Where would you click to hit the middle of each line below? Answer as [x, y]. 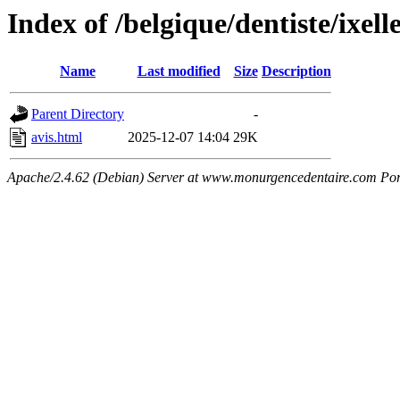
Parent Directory [78, 114]
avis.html [57, 137]
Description [296, 71]
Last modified [179, 71]
